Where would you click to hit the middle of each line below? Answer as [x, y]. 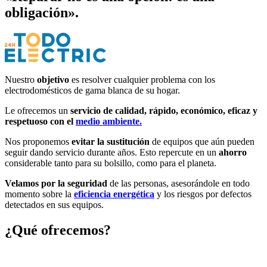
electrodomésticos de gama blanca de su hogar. [92, 90]
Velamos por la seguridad [56, 183]
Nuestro [21, 79]
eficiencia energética [114, 194]
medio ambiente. [109, 121]
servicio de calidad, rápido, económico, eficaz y [164, 110]
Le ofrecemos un [38, 110]
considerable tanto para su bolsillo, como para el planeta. [111, 163]
